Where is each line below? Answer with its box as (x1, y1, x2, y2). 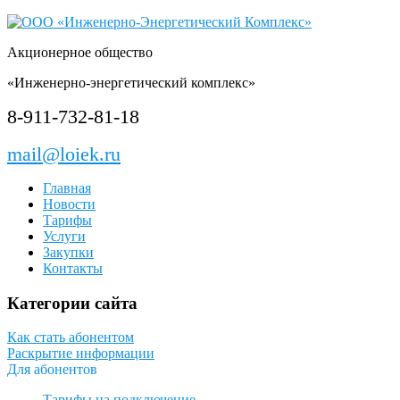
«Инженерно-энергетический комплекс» (7, 75, 255, 90)
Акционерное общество (7, 45, 153, 60)
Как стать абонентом (7, 329, 134, 346)
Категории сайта (7, 293, 137, 312)
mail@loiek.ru (7, 143, 121, 165)
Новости (43, 196, 96, 212)
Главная (43, 180, 91, 196)
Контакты (43, 261, 103, 276)
